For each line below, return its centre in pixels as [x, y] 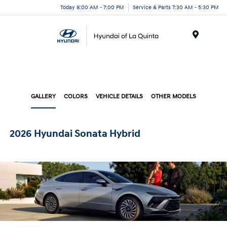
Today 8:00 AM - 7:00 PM [92, 7]
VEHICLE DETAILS [119, 97]
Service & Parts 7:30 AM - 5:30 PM [176, 7]
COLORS [76, 97]
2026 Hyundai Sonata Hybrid [75, 134]
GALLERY [43, 97]
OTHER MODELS [174, 97]
